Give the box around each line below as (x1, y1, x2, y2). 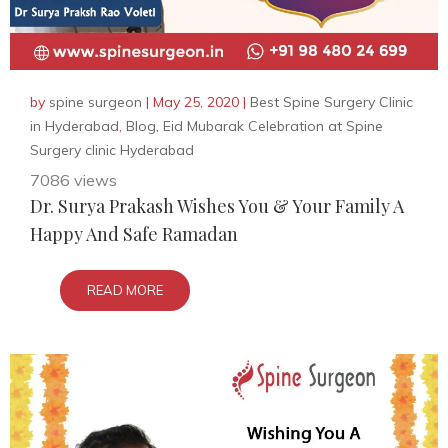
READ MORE (87, 282, 163, 298)
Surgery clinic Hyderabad (30, 141, 194, 159)
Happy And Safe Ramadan (30, 222, 238, 246)
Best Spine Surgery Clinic (250, 93, 413, 111)
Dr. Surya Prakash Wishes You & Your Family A (30, 194, 404, 218)
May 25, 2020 (153, 93, 239, 111)
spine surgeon (49, 93, 142, 111)
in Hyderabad (30, 117, 119, 135)
